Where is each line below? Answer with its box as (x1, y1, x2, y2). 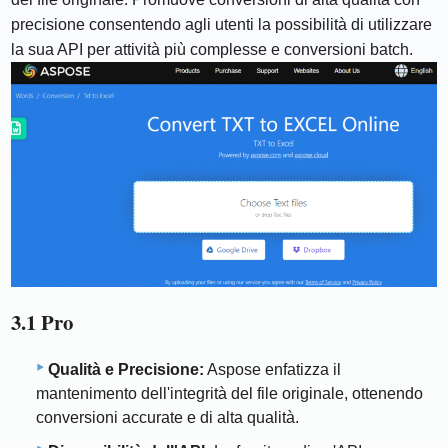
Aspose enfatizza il (204, 361, 341, 379)
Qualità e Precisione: (48, 361, 204, 379)
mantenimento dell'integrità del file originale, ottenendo (36, 385, 423, 403)
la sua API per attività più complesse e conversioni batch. (11, 41, 414, 59)
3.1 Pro (11, 306, 74, 337)
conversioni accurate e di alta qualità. (36, 409, 299, 427)
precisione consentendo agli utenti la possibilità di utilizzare (11, 16, 433, 34)
